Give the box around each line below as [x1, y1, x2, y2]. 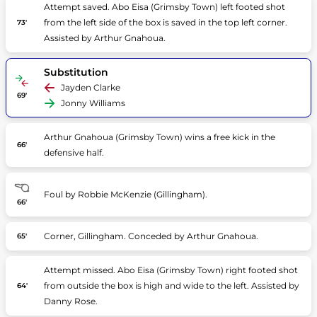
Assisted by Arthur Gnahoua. [43, 33, 166, 43]
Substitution [43, 66, 108, 79]
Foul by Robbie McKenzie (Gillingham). [43, 189, 207, 200]
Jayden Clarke [60, 82, 120, 93]
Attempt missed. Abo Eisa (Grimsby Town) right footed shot [43, 265, 298, 275]
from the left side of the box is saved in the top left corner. [43, 17, 287, 28]
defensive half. [43, 147, 104, 158]
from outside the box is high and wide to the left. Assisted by [43, 280, 299, 291]
